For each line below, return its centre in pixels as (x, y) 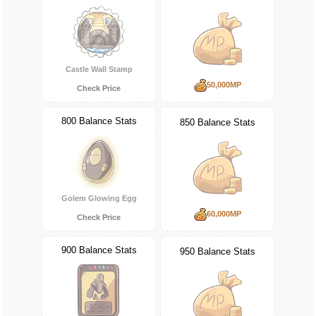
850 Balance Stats (217, 123)
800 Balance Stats (99, 121)
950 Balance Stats (217, 252)
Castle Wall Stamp (99, 69)
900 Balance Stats (99, 250)
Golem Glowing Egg (99, 199)
